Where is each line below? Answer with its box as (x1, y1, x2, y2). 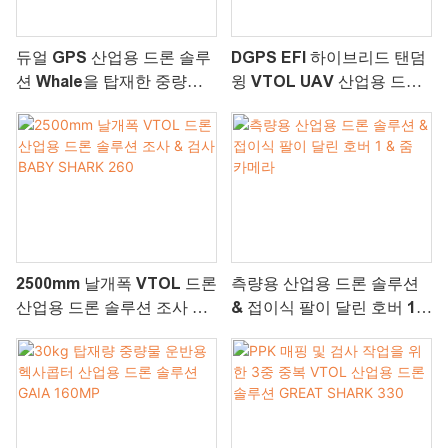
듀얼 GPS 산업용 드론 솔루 (16, 48, 211, 66)
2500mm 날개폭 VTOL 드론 (16, 274, 217, 292)
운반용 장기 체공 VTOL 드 (16, 96, 205, 114)
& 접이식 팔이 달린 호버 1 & (230, 298, 432, 316)
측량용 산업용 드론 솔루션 (230, 274, 419, 292)
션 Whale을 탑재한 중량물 (16, 72, 203, 90)
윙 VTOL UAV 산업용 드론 (230, 72, 422, 90)
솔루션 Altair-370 (230, 96, 358, 114)
